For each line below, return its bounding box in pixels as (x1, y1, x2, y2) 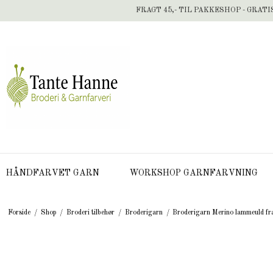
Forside (7, 208, 30, 216)
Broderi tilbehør (66, 208, 115, 216)
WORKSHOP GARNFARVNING (130, 169, 258, 177)
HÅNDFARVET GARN (6, 169, 99, 177)
